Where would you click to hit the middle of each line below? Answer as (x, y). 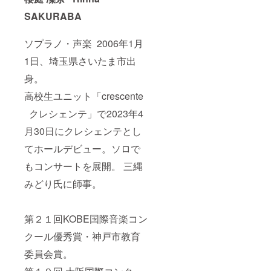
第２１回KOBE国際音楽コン (86, 219)
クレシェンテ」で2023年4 (84, 114)
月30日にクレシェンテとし (83, 131)
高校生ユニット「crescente (84, 96)
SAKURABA (53, 16)
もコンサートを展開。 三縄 (83, 166)
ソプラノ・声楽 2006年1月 (84, 44)
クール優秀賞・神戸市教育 (82, 237)
